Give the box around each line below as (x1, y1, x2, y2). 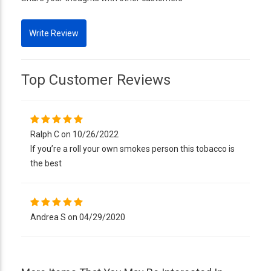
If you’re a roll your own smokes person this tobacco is (30, 143, 235, 154)
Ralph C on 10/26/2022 (30, 129, 119, 139)
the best (30, 158, 62, 168)
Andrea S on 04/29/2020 (30, 212, 125, 222)
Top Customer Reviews (21, 71, 171, 88)
